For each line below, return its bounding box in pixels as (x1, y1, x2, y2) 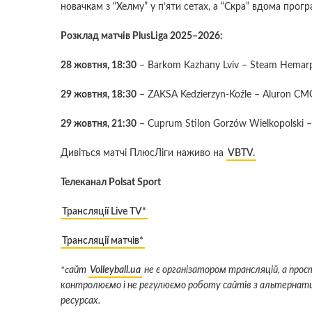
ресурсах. (61, 295, 100, 306)
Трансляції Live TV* (62, 206, 146, 217)
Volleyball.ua (90, 265, 141, 275)
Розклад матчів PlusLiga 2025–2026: (61, 31, 223, 41)
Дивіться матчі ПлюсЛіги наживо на (61, 148, 226, 158)
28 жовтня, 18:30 (61, 60, 136, 70)
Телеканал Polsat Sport (61, 177, 161, 187)
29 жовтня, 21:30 (61, 118, 136, 129)
